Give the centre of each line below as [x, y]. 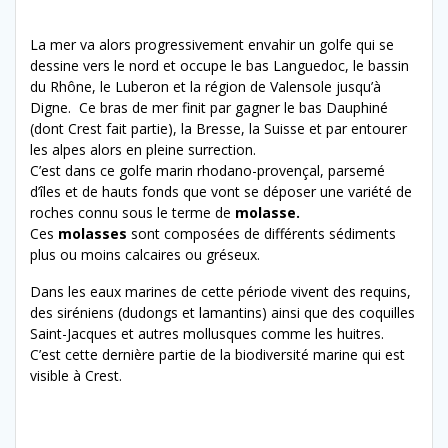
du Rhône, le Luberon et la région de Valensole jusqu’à [205, 87]
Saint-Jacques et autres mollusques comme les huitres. [207, 334]
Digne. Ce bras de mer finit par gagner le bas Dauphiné [209, 108]
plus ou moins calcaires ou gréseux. [145, 255]
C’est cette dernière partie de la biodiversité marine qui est [217, 355]
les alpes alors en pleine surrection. [143, 150]
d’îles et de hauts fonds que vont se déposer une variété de [221, 192]
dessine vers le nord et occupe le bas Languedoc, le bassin [219, 66]
